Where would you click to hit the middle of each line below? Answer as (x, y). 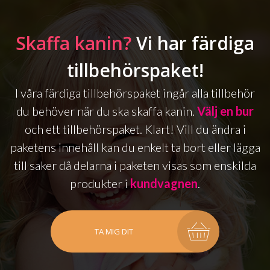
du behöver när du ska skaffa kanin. (107, 111)
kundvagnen (164, 183)
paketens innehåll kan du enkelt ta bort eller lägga (135, 147)
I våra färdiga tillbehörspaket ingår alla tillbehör (135, 93)
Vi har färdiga (193, 43)
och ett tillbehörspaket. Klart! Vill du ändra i (135, 129)
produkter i (100, 183)
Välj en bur (225, 111)
